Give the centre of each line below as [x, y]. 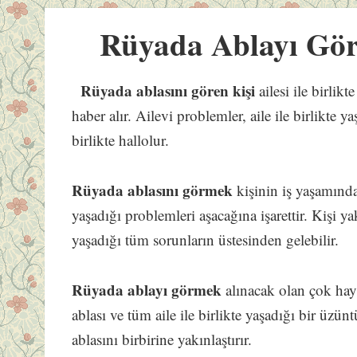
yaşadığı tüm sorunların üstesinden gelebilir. [206, 240]
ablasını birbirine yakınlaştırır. [162, 339]
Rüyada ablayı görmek [147, 290]
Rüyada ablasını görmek [153, 190]
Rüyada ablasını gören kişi [168, 91]
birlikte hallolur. [121, 140]
